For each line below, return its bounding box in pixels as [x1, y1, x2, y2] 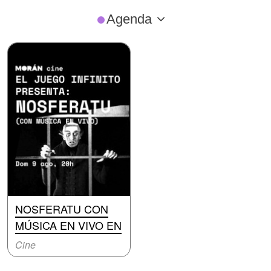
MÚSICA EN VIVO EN [15, 217, 122, 233]
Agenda [106, 11, 152, 27]
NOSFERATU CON [15, 200, 108, 217]
